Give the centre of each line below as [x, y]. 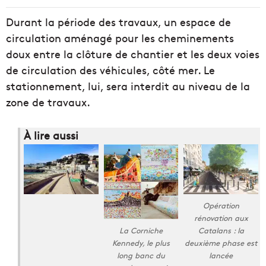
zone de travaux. [48, 102]
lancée [221, 255]
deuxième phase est [221, 243]
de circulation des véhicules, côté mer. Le [110, 70]
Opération [221, 205]
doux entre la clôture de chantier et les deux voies [133, 54]
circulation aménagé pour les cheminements [120, 38]
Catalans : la [221, 230]
